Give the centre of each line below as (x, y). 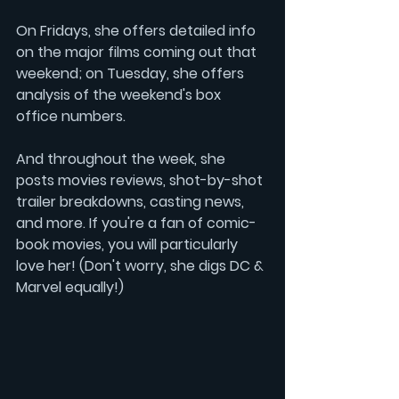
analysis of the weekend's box (120, 95)
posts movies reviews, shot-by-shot (141, 181)
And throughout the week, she (122, 159)
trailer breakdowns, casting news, (132, 202)
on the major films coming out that (138, 53)
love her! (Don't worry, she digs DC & (142, 266)
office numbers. (71, 117)
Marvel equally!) (70, 288)
